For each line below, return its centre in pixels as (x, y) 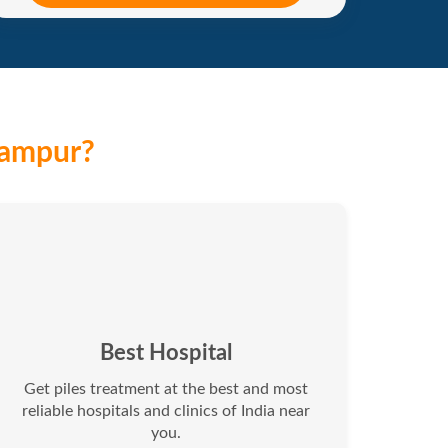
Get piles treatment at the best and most (166, 389)
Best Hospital (166, 353)
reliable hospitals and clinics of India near (166, 411)
